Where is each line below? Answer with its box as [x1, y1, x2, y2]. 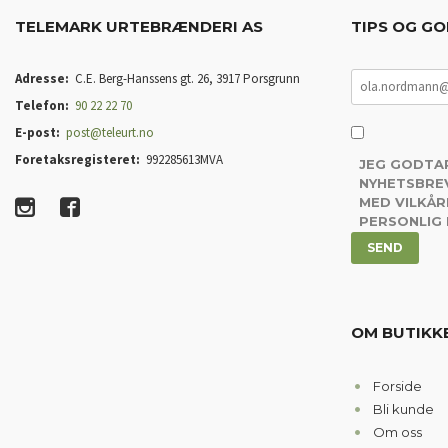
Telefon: [15, 96, 69, 114]
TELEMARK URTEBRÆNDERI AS [15, 16, 263, 36]
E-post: [15, 123, 60, 141]
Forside [372, 377, 422, 394]
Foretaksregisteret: [15, 150, 140, 168]
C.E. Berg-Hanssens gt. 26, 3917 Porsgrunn [75, 69, 301, 87]
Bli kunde [372, 400, 434, 417]
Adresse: [15, 69, 69, 87]
